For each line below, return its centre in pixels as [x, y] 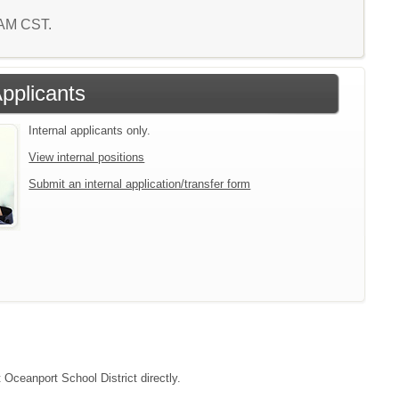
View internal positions [87, 157]
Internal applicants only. [90, 130]
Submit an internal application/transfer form [140, 184]
